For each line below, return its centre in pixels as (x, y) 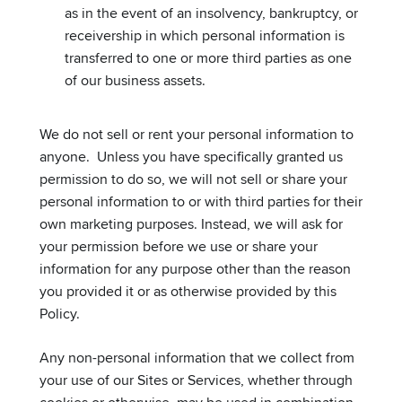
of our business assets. (135, 80)
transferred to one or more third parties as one (208, 57)
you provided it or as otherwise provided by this (188, 291)
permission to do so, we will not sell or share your (193, 179)
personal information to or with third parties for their (201, 201)
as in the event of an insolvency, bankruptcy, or (211, 13)
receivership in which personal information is (205, 35)
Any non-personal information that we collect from (197, 357)
